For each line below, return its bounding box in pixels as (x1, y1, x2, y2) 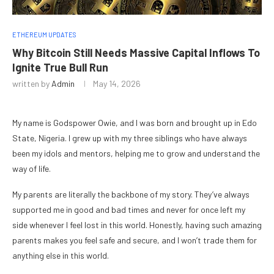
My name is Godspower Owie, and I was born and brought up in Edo (12, 117, 257, 128)
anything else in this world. (12, 250, 109, 261)
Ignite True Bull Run (12, 61, 108, 75)
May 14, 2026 (93, 78, 141, 89)
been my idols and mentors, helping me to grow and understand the (12, 148, 260, 159)
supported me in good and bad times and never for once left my (12, 204, 245, 215)
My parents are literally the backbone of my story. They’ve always (12, 189, 250, 200)
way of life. (12, 163, 51, 174)
